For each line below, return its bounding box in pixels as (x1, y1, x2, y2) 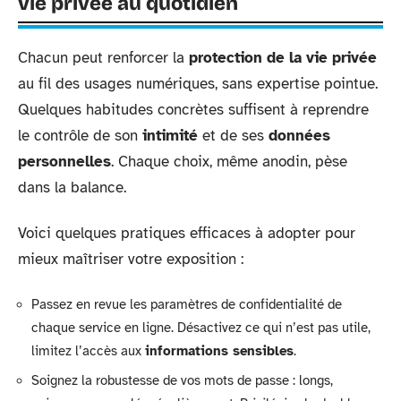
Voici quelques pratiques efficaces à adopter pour (18, 224, 355, 243)
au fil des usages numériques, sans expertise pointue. (18, 73, 378, 93)
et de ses (198, 125, 269, 145)
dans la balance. (18, 177, 126, 197)
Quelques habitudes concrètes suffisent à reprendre (18, 99, 369, 119)
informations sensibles (145, 342, 294, 359)
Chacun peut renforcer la (18, 47, 189, 67)
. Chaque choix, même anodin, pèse (111, 151, 347, 171)
